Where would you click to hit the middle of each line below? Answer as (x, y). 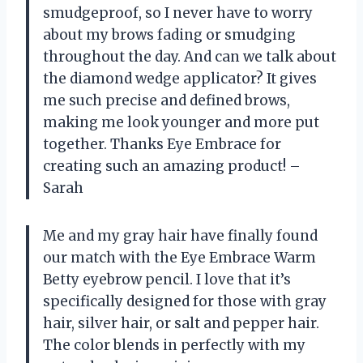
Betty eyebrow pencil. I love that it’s (167, 279)
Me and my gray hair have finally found (180, 235)
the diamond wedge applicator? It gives (180, 78)
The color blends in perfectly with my (174, 345)
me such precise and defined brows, (167, 100)
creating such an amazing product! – (172, 166)
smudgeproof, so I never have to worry (178, 13)
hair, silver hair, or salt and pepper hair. (181, 323)
